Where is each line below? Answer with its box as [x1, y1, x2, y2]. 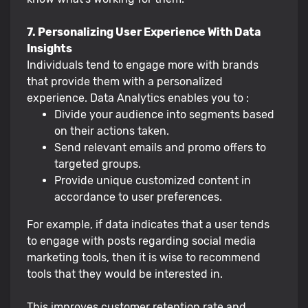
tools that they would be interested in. [27, 267, 223, 280]
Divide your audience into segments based [54, 107, 274, 121]
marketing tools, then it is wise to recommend [27, 250, 261, 264]
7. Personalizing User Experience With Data [27, 25, 261, 38]
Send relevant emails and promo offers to [54, 140, 266, 154]
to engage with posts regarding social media [27, 234, 256, 247]
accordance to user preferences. [54, 190, 222, 203]
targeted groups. [54, 157, 141, 170]
